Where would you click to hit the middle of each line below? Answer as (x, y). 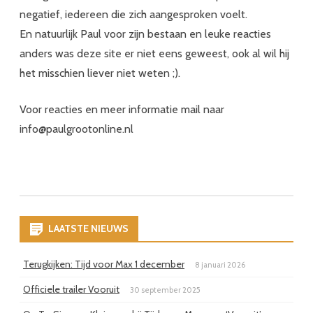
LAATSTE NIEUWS (88, 228)
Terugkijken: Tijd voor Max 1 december (104, 264)
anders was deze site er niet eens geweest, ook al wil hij (154, 53)
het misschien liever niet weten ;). (100, 73)
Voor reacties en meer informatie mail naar (122, 109)
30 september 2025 (165, 290)
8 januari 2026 (220, 264)
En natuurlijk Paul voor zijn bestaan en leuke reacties (145, 34)
